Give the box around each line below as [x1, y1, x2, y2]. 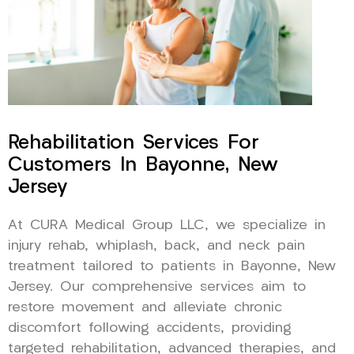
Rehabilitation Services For [8, 133, 259, 153]
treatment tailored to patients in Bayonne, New [8, 259, 336, 273]
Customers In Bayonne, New [8, 155, 278, 175]
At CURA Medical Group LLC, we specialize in [8, 218, 326, 232]
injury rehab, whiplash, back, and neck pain [8, 239, 305, 253]
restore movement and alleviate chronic [8, 300, 282, 314]
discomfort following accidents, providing [8, 321, 292, 335]
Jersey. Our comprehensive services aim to [8, 280, 307, 294]
